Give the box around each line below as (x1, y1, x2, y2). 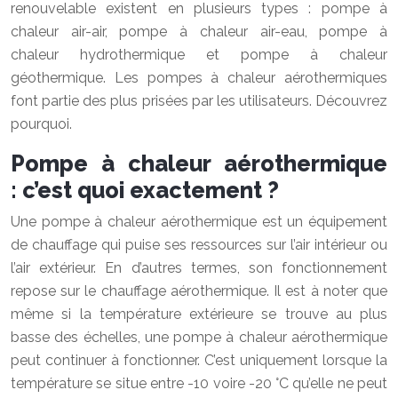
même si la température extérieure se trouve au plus (11, 306, 387, 323)
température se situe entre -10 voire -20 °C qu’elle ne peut (11, 375, 387, 393)
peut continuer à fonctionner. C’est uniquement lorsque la (11, 352, 387, 370)
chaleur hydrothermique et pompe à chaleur (11, 46, 387, 64)
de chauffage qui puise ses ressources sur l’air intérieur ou (11, 236, 387, 254)
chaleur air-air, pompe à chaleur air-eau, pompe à (11, 23, 387, 41)
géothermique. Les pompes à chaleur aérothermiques (11, 69, 387, 87)
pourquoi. (11, 115, 72, 133)
